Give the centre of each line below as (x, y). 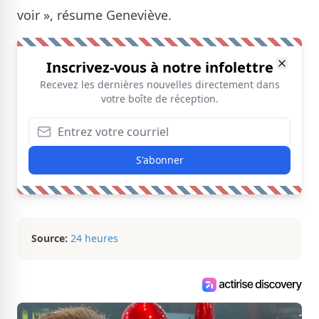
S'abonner (159, 160)
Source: (49, 238)
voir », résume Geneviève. (94, 15)
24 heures (94, 238)
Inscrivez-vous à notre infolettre (159, 67)
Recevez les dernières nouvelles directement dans (159, 84)
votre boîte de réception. (159, 99)
